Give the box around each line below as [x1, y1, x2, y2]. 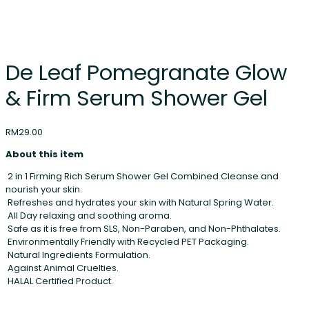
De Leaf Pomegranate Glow [6, 57, 287, 88]
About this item [6, 147, 83, 161]
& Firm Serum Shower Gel [6, 82, 268, 113]
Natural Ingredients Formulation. [6, 248, 150, 261]
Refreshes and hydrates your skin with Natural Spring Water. [6, 195, 274, 209]
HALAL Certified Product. [6, 274, 113, 288]
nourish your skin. [6, 182, 82, 196]
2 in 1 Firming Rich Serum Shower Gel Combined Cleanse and [6, 169, 279, 183]
